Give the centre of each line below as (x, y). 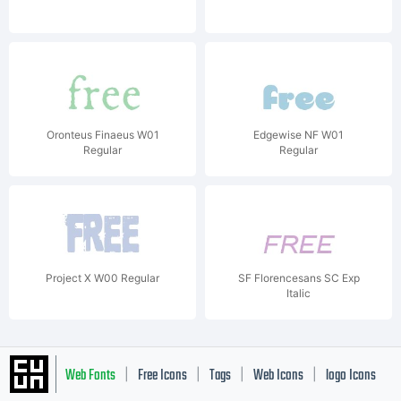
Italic (299, 293)
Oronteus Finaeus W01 (102, 135)
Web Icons (278, 376)
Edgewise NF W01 (299, 135)
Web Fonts (90, 376)
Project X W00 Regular (102, 278)
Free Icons (162, 376)
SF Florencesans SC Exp (299, 278)
